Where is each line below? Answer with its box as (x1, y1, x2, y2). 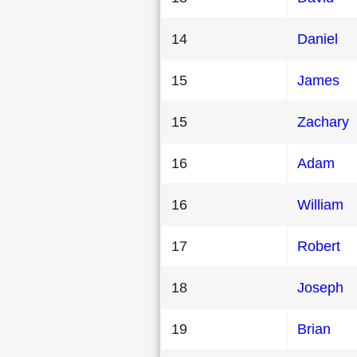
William (297, 196, 343, 213)
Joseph (297, 279, 343, 296)
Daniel (297, 30, 338, 47)
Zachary (297, 113, 349, 130)
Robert (297, 237, 340, 254)
